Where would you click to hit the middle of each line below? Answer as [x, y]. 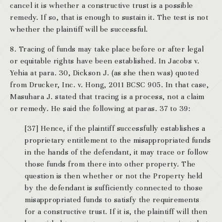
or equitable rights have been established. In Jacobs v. [105, 61]
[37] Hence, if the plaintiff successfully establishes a [115, 128]
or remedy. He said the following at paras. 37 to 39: [100, 108]
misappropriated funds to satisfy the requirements [112, 199]
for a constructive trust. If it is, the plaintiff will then [116, 211]
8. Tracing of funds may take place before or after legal [107, 49]
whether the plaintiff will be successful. [79, 29]
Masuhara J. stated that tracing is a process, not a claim [107, 96]
